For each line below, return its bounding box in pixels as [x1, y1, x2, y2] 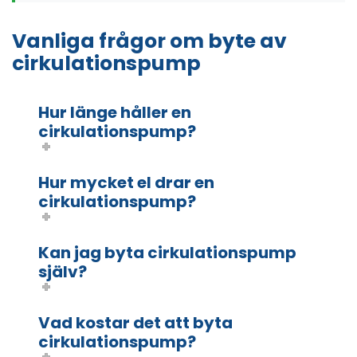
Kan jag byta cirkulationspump [38, 241, 296, 264]
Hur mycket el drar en [38, 171, 214, 194]
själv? [38, 260, 87, 283]
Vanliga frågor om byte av [12, 26, 287, 55]
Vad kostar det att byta [38, 311, 233, 334]
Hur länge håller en [38, 100, 191, 124]
